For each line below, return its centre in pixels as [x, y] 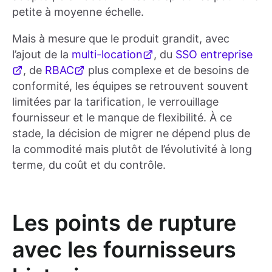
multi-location [107, 55]
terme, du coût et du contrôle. [89, 165]
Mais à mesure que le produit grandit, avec [121, 39]
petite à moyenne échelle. [78, 12]
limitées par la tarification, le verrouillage [115, 102]
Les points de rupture [124, 223]
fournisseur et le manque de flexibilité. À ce [122, 118]
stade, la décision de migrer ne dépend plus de [131, 134]
